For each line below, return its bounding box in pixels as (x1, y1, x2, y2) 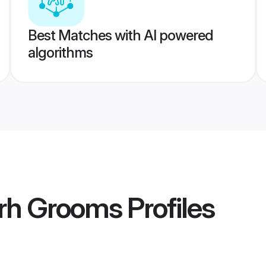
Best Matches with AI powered (27, 27, 213, 44)
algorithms (27, 44, 93, 61)
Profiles (122, 190, 214, 226)
